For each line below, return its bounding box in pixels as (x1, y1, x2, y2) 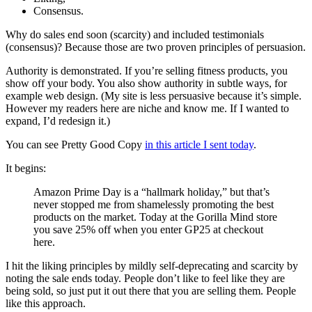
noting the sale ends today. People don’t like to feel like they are (6, 272, 285, 285)
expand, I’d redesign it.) (6, 115, 110, 127)
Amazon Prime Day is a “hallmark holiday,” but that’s (33, 186, 270, 198)
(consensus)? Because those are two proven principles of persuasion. (6, 41, 306, 54)
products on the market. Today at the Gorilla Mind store (33, 211, 277, 224)
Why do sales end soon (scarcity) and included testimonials (6, 29, 264, 41)
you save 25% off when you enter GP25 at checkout (33, 224, 263, 236)
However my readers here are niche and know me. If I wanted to (6, 102, 289, 115)
